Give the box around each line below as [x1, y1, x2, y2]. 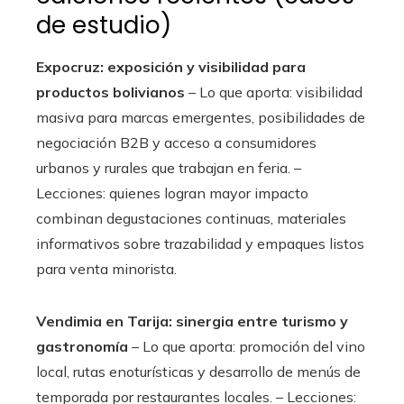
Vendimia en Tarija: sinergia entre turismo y [36, 312, 348, 330]
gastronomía [36, 337, 128, 355]
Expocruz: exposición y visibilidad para [36, 58, 306, 76]
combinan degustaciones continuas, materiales [36, 209, 346, 227]
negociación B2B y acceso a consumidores [36, 133, 317, 151]
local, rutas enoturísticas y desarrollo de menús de [36, 363, 361, 381]
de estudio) [36, 9, 171, 41]
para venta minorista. [36, 260, 177, 278]
